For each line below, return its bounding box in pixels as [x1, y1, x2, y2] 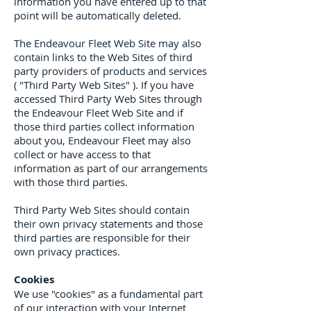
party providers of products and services [14, 64, 207, 78]
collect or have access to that [14, 147, 151, 161]
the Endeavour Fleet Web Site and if [14, 106, 183, 119]
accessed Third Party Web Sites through [14, 92, 202, 106]
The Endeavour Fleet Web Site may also [14, 36, 201, 50]
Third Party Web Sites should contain [14, 203, 190, 217]
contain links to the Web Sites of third [14, 50, 192, 64]
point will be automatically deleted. [14, 8, 181, 22]
